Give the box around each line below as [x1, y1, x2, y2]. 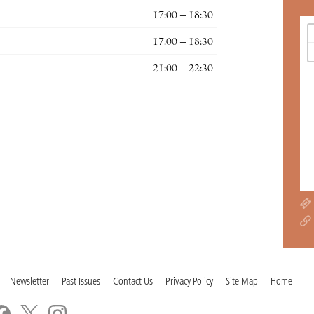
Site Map [226, 276, 258, 287]
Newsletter [10, 276, 49, 287]
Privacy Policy [165, 276, 213, 287]
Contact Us [113, 276, 153, 287]
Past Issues [62, 276, 100, 287]
